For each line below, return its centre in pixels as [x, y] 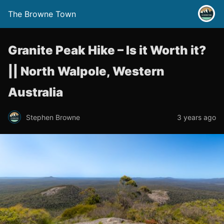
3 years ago [196, 117]
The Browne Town [42, 14]
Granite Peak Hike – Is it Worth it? [107, 50]
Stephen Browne [53, 117]
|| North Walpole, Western [86, 71]
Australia [35, 92]
